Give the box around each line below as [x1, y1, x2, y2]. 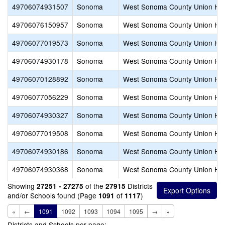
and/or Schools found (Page [8, 190, 98, 200]
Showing [8, 181, 37, 191]
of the [83, 181, 105, 191]
